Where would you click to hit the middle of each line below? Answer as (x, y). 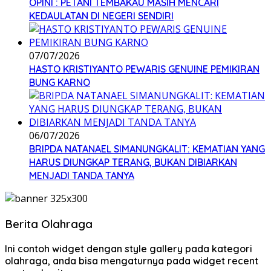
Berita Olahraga (49, 224)
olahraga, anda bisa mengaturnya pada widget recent (132, 260)
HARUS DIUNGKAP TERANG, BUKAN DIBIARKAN (133, 162)
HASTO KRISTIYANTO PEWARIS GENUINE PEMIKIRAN (144, 69)
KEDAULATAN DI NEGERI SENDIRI (101, 16)
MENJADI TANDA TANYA (82, 176)
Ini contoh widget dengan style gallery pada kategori (129, 248)
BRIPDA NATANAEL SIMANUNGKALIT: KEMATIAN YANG (147, 149)
